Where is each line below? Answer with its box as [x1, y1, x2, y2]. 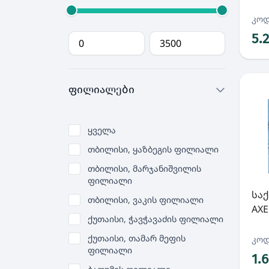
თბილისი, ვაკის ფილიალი [88, 194, 204, 205]
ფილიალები [68, 83, 134, 96]
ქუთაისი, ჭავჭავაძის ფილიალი [88, 213, 223, 225]
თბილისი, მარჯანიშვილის [88, 163, 201, 174]
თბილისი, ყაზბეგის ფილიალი [88, 144, 219, 155]
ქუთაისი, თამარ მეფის [88, 232, 186, 244]
